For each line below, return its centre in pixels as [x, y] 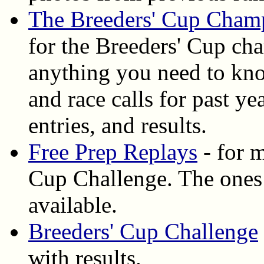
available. [73, 204]
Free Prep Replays [113, 151]
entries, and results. [118, 125]
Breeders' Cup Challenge [143, 231]
